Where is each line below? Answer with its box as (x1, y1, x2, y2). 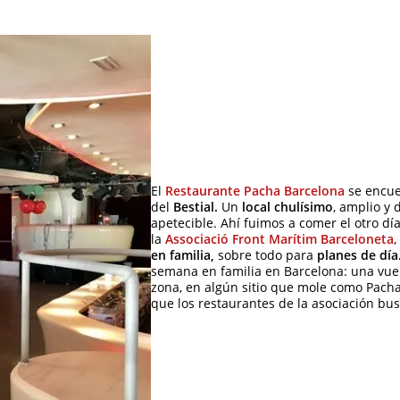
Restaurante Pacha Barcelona (165, 183, 345, 200)
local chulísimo (238, 199, 333, 216)
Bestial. (170, 199, 221, 216)
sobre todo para (214, 247, 313, 264)
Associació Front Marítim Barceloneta (165, 231, 394, 248)
